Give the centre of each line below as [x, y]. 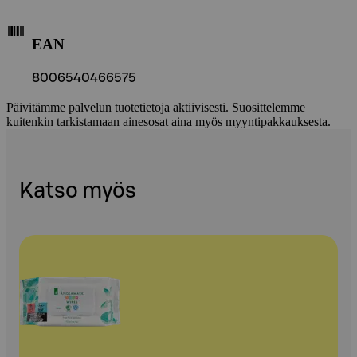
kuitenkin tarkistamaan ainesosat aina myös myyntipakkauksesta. [169, 121]
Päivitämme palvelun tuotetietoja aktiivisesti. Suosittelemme [156, 107]
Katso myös [78, 191]
